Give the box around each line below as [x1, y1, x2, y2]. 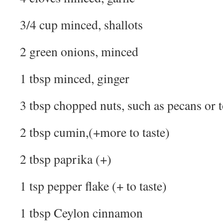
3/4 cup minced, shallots [20, 16, 143, 33]
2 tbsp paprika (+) [20, 150, 111, 167]
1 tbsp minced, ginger [20, 70, 134, 87]
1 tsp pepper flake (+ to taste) [20, 177, 167, 194]
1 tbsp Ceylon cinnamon [20, 204, 143, 221]
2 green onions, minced [20, 43, 138, 60]
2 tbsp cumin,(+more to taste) [20, 123, 170, 140]
